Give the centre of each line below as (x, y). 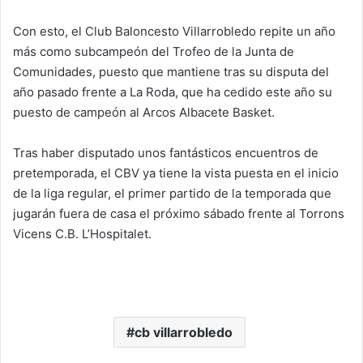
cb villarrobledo (184, 333)
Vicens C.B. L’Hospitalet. (82, 234)
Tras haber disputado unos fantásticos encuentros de (166, 153)
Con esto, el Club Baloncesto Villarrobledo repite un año (174, 32)
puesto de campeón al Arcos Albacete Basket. (144, 113)
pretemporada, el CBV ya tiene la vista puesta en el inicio (176, 173)
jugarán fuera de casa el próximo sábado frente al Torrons (179, 214)
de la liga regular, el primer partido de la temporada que (172, 194)
